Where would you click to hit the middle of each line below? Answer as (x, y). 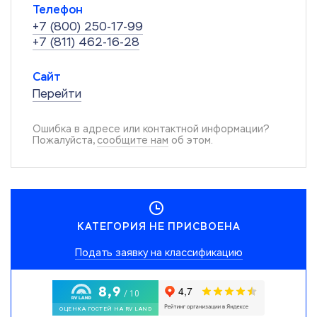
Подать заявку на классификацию (158, 253)
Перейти (57, 94)
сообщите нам (133, 140)
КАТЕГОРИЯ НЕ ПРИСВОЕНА (158, 227)
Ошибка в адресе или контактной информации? (151, 129)
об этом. (191, 140)
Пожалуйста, (65, 140)
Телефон (58, 10)
